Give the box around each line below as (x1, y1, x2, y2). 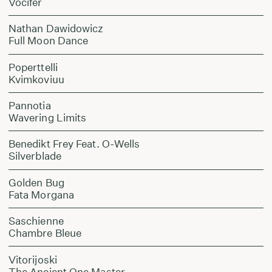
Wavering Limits (8, 111, 87, 124)
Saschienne (8, 214, 64, 228)
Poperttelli (8, 60, 58, 73)
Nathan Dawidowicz (8, 22, 104, 35)
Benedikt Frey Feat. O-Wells (8, 137, 140, 151)
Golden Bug (8, 175, 64, 189)
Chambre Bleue (8, 226, 82, 240)
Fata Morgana (8, 188, 74, 201)
